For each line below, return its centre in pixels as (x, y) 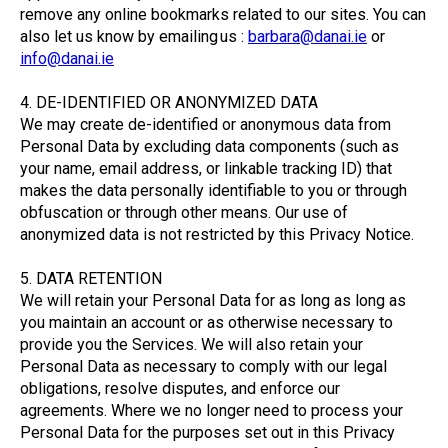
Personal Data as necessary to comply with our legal (203, 366)
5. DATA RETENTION (91, 278)
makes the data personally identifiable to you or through (213, 190)
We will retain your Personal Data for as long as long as (213, 300)
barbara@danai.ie (307, 36)
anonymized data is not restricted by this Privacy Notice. (217, 234)
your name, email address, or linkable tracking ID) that (206, 168)
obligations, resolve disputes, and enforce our (180, 388)
